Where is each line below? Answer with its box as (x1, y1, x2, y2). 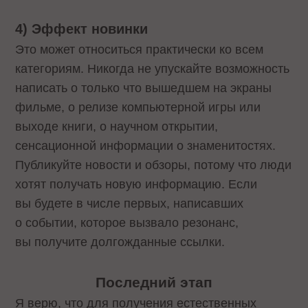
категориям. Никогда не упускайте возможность (15, 61, 290, 76)
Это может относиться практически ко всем (15, 42, 264, 56)
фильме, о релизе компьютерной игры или (15, 100, 261, 114)
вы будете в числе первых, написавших (15, 196, 244, 210)
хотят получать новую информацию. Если (15, 177, 258, 191)
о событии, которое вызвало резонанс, (15, 215, 239, 230)
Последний (96, 274, 180, 290)
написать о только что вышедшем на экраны (15, 80, 272, 95)
